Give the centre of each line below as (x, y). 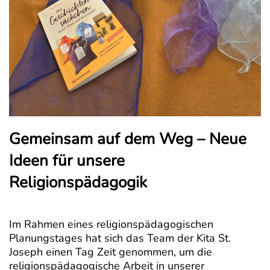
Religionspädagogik (78, 183)
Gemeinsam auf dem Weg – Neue (128, 139)
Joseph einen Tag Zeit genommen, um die (111, 252)
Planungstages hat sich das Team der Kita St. (120, 238)
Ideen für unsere (67, 161)
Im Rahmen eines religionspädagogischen (111, 224)
